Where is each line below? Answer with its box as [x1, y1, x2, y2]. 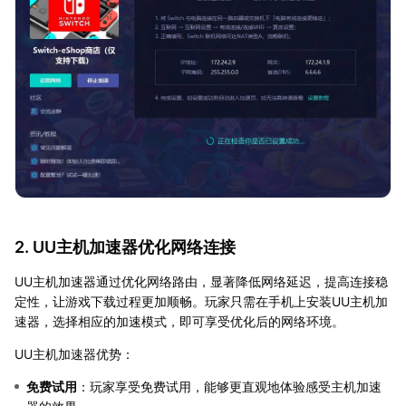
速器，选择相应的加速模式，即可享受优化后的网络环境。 [14, 313, 344, 329]
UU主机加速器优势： [14, 345, 134, 362]
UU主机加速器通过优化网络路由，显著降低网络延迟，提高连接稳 [14, 273, 388, 289]
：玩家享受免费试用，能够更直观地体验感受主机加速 [77, 378, 382, 394]
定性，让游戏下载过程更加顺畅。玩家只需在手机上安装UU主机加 [14, 293, 388, 309]
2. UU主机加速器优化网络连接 [14, 237, 236, 256]
